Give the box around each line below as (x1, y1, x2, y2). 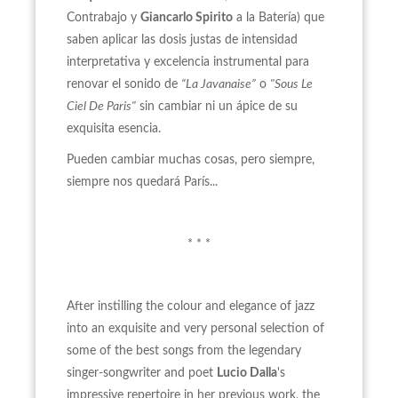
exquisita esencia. (67, 123, 161, 135)
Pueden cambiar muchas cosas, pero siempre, (67, 154, 314, 166)
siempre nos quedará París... (67, 176, 218, 188)
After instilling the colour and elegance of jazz (67, 300, 314, 313)
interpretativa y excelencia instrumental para (67, 56, 309, 68)
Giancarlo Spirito (140, 12, 233, 24)
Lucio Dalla (217, 367, 277, 379)
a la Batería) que (233, 12, 324, 24)
